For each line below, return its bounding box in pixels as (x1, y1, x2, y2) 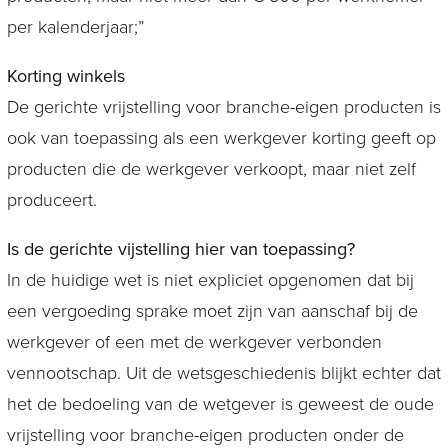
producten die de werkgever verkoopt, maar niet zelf (6, 158, 416, 181)
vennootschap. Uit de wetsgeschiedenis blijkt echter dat (6, 362, 441, 385)
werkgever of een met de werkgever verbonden (6, 331, 382, 354)
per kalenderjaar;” (6, 16, 144, 39)
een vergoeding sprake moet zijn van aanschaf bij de (6, 300, 418, 323)
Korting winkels (6, 65, 125, 88)
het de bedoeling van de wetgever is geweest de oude (6, 393, 434, 416)
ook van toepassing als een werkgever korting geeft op (6, 127, 436, 150)
